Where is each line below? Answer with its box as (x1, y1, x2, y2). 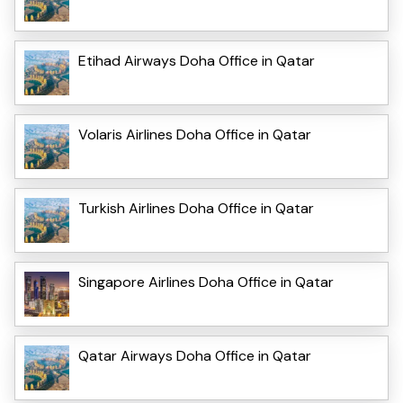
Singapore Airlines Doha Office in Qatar (78, 273, 334, 292)
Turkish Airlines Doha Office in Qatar (78, 199, 314, 219)
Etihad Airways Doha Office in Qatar (78, 51, 315, 71)
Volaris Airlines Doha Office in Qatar (78, 125, 311, 145)
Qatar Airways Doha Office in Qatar (78, 346, 311, 366)
